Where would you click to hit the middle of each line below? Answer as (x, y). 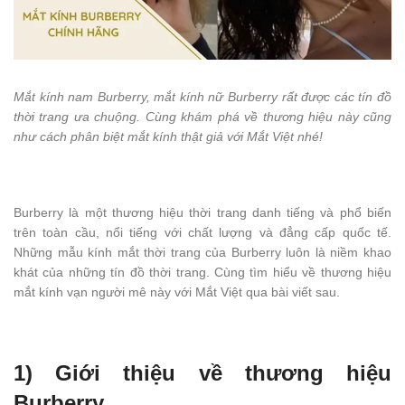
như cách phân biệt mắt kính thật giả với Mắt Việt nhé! (168, 137)
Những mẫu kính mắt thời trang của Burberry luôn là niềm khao (202, 253)
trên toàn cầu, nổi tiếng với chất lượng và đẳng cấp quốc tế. (202, 233)
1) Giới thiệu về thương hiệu (202, 373)
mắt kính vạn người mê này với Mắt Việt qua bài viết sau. (177, 292)
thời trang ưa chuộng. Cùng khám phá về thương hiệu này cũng (202, 117)
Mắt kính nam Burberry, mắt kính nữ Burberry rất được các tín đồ (202, 97)
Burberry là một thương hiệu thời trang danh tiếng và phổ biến (202, 213)
